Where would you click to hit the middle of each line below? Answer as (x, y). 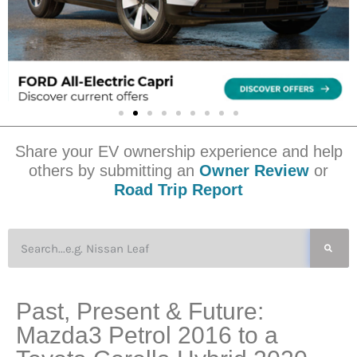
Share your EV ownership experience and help (178, 152)
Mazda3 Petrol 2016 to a (147, 335)
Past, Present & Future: (140, 312)
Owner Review (252, 171)
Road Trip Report (178, 190)
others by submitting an (112, 171)
